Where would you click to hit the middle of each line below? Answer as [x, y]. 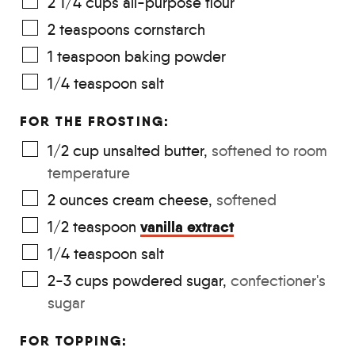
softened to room [269, 151]
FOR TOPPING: [74, 340]
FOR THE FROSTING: [95, 121]
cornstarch [170, 29]
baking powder [175, 56]
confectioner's [278, 281]
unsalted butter [153, 151]
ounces [84, 200]
